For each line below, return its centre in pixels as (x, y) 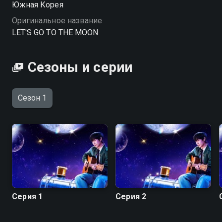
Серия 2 (131, 196)
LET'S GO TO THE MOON (55, 32)
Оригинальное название (57, 21)
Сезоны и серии (80, 67)
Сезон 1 (32, 98)
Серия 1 (28, 196)
